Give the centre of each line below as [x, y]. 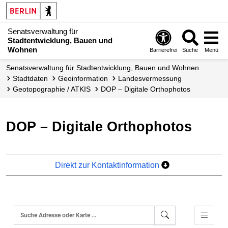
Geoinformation [86, 78]
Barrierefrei [164, 50]
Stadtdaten [33, 78]
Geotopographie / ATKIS [54, 89]
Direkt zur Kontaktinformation [108, 165]
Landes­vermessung [152, 78]
